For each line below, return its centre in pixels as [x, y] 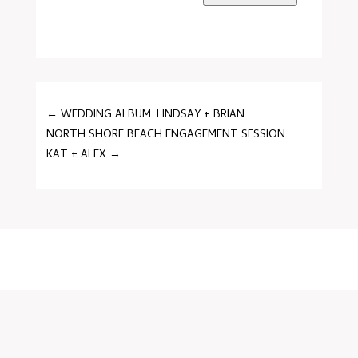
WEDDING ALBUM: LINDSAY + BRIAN [153, 115]
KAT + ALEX [77, 155]
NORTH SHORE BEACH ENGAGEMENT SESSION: [167, 135]
